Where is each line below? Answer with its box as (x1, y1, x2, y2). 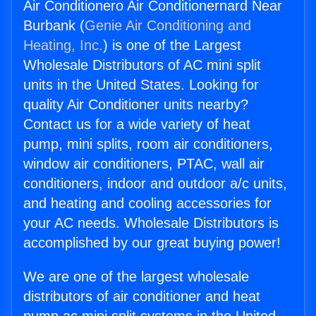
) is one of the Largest (103, 37, 241, 54)
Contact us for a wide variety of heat (23, 116, 250, 133)
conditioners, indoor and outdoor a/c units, (23, 176, 287, 192)
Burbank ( (23, 18, 85, 34)
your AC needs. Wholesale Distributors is (23, 215, 279, 231)
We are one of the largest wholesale (23, 269, 249, 285)
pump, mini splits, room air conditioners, (23, 136, 273, 152)
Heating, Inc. (23, 37, 103, 54)
